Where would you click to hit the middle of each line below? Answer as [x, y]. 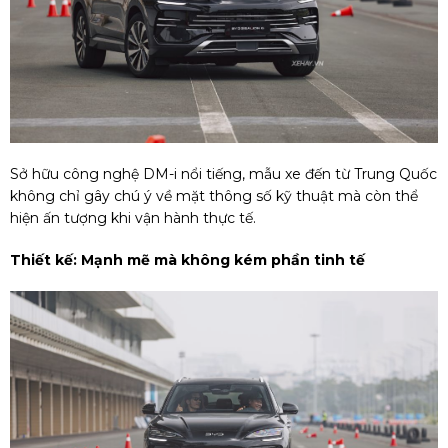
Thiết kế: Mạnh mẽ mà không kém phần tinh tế [187, 260]
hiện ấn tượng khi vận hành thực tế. [133, 218]
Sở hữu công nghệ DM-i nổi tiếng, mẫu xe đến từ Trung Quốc [223, 174]
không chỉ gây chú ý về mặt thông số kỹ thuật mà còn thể [214, 196]
